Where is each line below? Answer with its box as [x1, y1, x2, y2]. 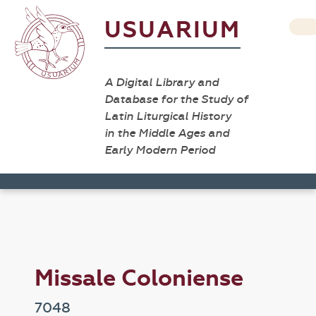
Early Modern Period [104, 143, 215, 157]
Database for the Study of [104, 92, 248, 106]
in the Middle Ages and [104, 126, 229, 140]
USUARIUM [104, 16, 241, 44]
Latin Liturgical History [104, 109, 231, 123]
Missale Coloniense [35, 265, 244, 292]
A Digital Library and [104, 75, 219, 89]
